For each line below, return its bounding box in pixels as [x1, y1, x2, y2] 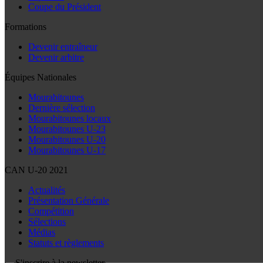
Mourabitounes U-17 [28, 145, 106, 156]
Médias [28, 227, 55, 238]
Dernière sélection [28, 103, 95, 113]
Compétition [28, 206, 74, 217]
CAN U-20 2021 [5, 165, 68, 176]
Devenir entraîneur [28, 42, 97, 52]
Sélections [28, 217, 66, 227]
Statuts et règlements [28, 238, 104, 248]
